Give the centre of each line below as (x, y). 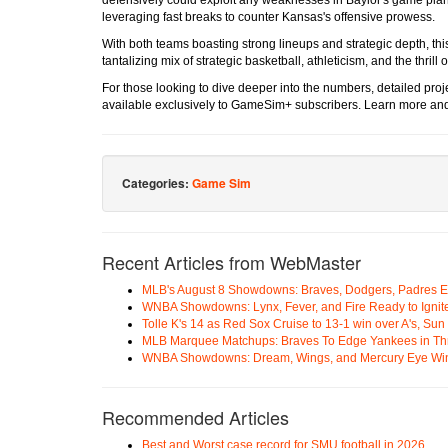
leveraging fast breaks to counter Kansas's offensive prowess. (268, 16)
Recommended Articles (195, 416)
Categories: (157, 182)
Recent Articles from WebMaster (231, 261)
